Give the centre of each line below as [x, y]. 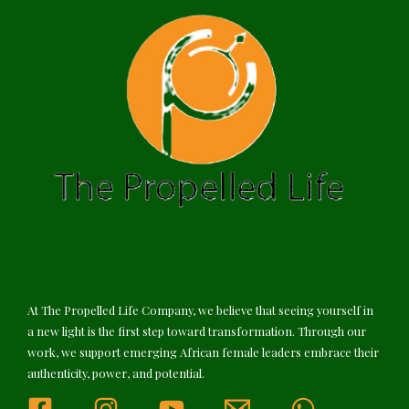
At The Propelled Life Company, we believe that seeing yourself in [200, 309]
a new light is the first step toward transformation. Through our [197, 330]
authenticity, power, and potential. [116, 372]
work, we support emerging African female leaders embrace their [203, 351]
